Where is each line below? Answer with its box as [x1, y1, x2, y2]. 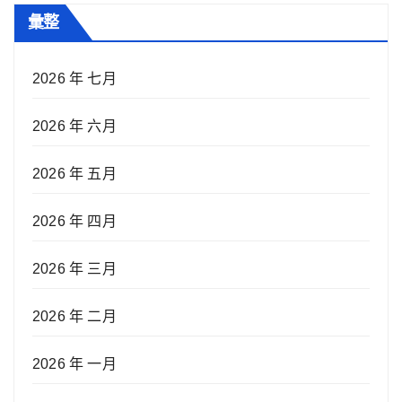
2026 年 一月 [32, 356, 117, 372]
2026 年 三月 [32, 261, 117, 277]
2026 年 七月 [32, 71, 117, 87]
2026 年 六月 [32, 118, 117, 135]
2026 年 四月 [32, 214, 117, 230]
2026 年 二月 [32, 309, 117, 325]
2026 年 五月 [32, 166, 117, 182]
